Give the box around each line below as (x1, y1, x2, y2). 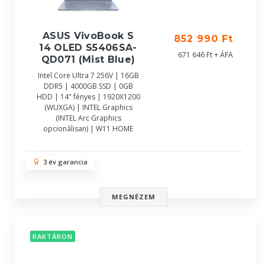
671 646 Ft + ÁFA (178, 50, 233, 60)
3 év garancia (40, 157, 88, 166)
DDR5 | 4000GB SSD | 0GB (43, 81, 133, 91)
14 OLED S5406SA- (39, 42, 137, 53)
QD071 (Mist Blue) (41, 54, 135, 65)
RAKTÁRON (33, 232, 73, 241)
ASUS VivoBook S (42, 30, 134, 41)
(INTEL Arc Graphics (55, 113, 121, 123)
